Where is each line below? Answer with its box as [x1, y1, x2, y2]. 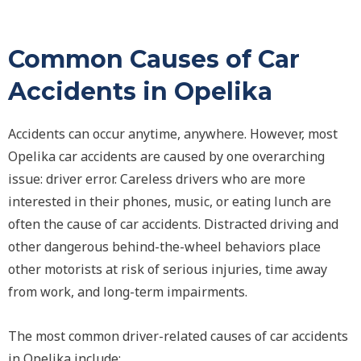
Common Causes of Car [8, 44, 300, 74]
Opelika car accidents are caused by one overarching [8, 147, 325, 165]
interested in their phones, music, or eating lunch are [8, 193, 331, 210]
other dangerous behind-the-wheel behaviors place [8, 238, 321, 255]
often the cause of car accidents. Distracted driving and [8, 215, 338, 233]
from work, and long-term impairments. [8, 283, 247, 301]
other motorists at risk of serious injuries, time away [8, 260, 327, 278]
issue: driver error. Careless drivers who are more [8, 170, 305, 188]
